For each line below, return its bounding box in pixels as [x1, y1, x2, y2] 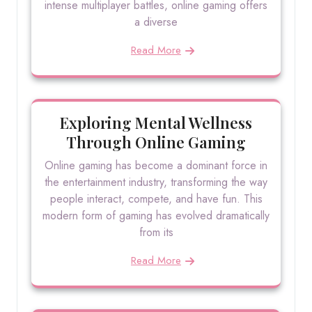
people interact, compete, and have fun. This [49, 191, 263, 207]
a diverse [134, 14, 178, 30]
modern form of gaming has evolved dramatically [42, 208, 270, 224]
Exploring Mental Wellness [60, 112, 252, 133]
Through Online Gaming [66, 132, 246, 153]
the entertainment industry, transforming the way [45, 174, 267, 190]
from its [139, 224, 173, 240]
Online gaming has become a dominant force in [45, 157, 267, 173]
